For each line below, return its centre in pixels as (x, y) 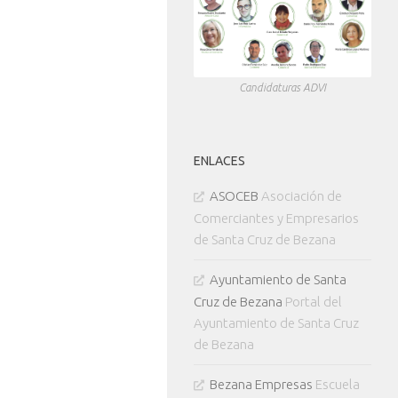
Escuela (336, 385)
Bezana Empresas (261, 385)
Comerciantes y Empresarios (276, 219)
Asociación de (300, 196)
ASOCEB (234, 196)
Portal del (312, 302)
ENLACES (219, 161)
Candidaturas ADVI (283, 88)
